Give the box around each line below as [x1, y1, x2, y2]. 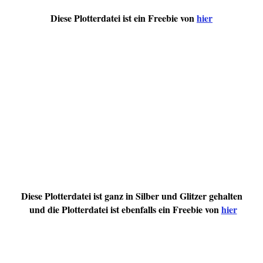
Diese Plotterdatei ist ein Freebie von [50, 11, 197, 25]
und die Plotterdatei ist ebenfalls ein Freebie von [26, 202, 221, 216]
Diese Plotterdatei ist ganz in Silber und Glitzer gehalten [21, 188, 242, 203]
